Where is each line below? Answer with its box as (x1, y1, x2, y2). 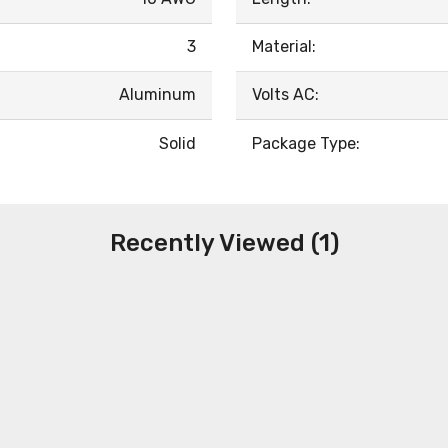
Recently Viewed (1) (109, 229, 339, 257)
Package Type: (252, 134, 360, 153)
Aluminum (119, 85, 196, 104)
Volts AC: (252, 85, 319, 104)
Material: (252, 37, 316, 56)
